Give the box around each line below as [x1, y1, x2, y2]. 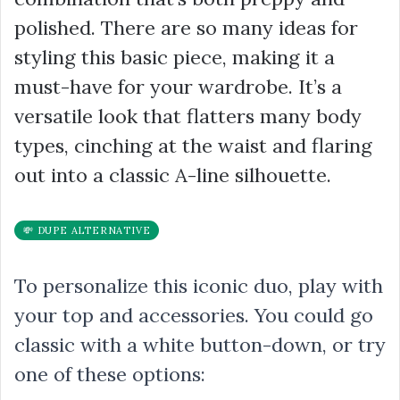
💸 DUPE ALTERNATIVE [23, 223, 151, 237]
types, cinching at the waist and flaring [14, 132, 372, 158]
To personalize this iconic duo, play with [14, 272, 383, 298]
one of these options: [14, 361, 205, 387]
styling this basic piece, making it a [14, 44, 335, 70]
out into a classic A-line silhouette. [14, 162, 331, 187]
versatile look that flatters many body [14, 103, 362, 129]
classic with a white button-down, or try [14, 331, 386, 357]
